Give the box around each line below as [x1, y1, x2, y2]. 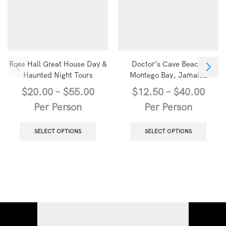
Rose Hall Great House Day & [9, 59, 107, 69]
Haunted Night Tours [23, 70, 93, 80]
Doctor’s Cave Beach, [132, 59, 205, 69]
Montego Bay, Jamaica [129, 70, 207, 80]
